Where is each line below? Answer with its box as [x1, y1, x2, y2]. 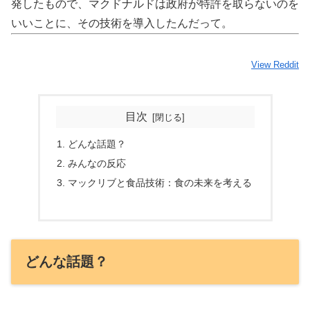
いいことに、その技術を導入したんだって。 [11, 17, 232, 30]
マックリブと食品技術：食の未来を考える [67, 176, 252, 188]
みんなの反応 [67, 158, 126, 170]
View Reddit [251, 59, 299, 70]
